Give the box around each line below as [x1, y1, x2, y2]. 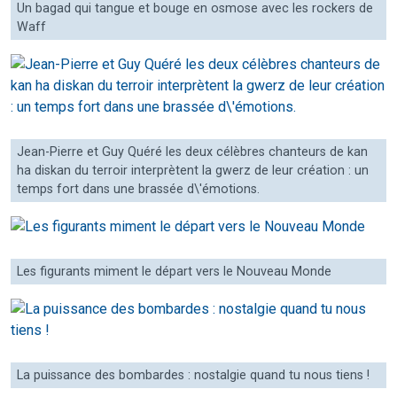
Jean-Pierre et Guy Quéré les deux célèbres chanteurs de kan [17, 144, 368, 160]
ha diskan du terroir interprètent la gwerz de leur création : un [17, 163, 369, 178]
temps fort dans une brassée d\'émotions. [17, 182, 260, 197]
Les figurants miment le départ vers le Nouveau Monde [17, 264, 331, 279]
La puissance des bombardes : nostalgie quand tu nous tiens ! [17, 368, 370, 383]
